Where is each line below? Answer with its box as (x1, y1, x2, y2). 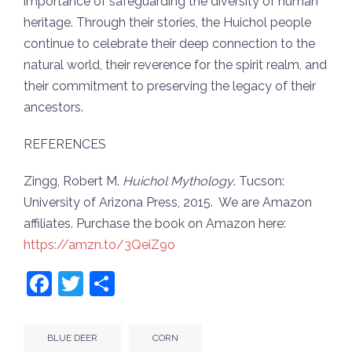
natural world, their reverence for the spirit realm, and (24, 57, 327, 73)
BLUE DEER (47, 332, 97, 344)
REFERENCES (24, 137, 106, 152)
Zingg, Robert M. (24, 174, 123, 189)
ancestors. (24, 100, 83, 115)
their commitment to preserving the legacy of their (24, 79, 316, 94)
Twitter (83, 269, 163, 299)
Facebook (52, 269, 164, 299)
